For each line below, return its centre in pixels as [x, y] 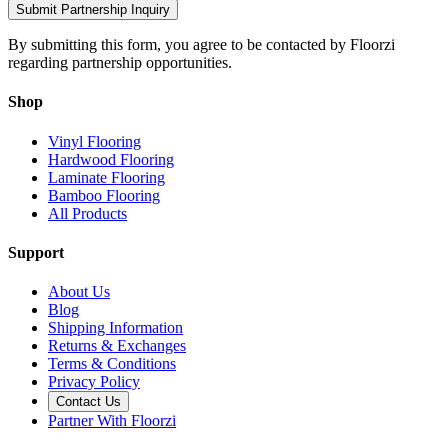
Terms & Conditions [112, 364]
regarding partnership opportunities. [120, 63]
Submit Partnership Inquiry [93, 10]
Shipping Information [115, 328]
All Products [87, 213]
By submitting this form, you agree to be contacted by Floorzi [201, 45]
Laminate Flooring [106, 177]
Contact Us [88, 402]
